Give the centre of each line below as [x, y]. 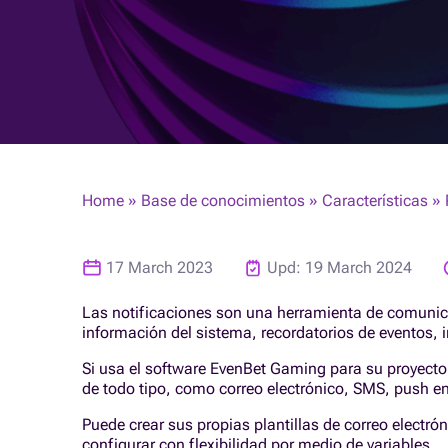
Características [375, 200]
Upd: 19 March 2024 [339, 267]
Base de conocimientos [223, 200]
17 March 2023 [159, 267]
